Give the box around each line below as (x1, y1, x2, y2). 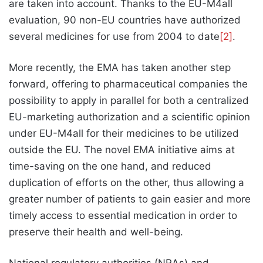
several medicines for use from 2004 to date (9, 31, 220, 43)
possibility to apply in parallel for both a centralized (9, 95, 249, 107)
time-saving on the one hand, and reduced (9, 160, 211, 173)
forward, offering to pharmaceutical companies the (9, 78, 248, 90)
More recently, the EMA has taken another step (9, 62, 231, 74)
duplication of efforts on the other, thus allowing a (9, 177, 244, 189)
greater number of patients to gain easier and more (9, 193, 251, 205)
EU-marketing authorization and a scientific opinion (9, 111, 250, 123)
